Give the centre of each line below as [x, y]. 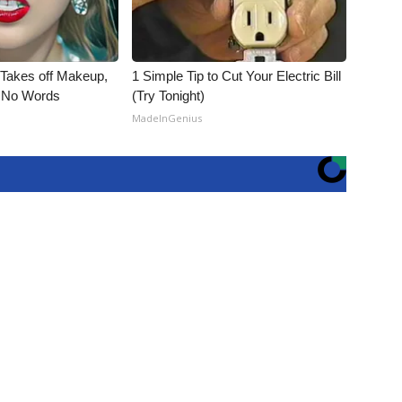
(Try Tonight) [169, 96]
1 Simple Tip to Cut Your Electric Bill [237, 76]
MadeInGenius [167, 118]
